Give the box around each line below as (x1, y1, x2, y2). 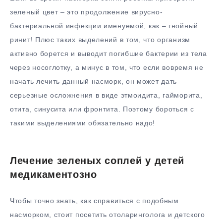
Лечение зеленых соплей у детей (10, 155, 185, 166)
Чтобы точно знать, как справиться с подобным (10, 197, 179, 205)
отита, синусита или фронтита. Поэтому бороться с (10, 105, 194, 113)
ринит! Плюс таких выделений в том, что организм (10, 35, 190, 44)
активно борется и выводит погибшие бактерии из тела (10, 49, 207, 57)
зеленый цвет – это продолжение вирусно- (10, 7, 163, 16)
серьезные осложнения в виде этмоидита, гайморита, (10, 91, 203, 99)
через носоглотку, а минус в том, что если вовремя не (10, 63, 204, 71)
